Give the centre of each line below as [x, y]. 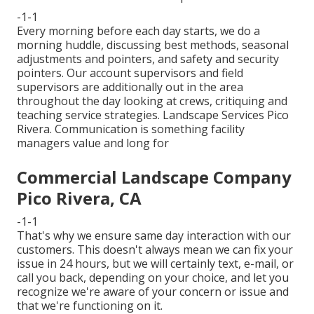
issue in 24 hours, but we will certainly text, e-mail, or [155, 264]
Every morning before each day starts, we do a [138, 31]
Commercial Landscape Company [154, 177]
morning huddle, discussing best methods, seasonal [153, 45]
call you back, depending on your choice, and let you [153, 278]
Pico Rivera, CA [79, 198]
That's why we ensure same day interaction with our [154, 236]
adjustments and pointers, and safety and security [148, 59]
